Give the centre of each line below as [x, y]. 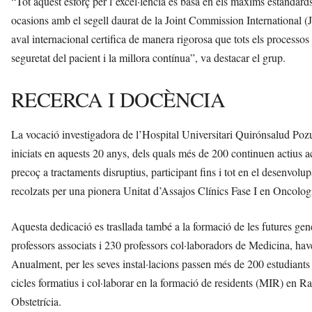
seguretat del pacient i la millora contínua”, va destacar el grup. [148, 57]
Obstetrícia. [36, 301]
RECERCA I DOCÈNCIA [118, 99]
